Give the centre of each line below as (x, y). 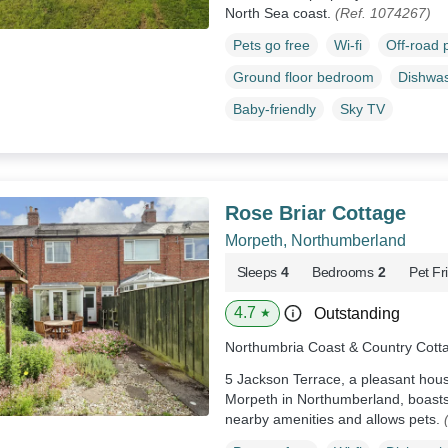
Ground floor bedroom (303, 77)
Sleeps (256, 272)
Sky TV (362, 109)
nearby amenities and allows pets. (334, 419)
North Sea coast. (279, 12)
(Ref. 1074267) (382, 12)
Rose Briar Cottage (315, 213)
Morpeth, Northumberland (315, 241)
